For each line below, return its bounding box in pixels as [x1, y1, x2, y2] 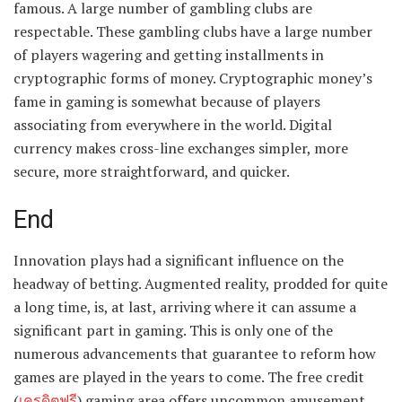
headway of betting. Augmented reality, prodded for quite [13, 273, 388, 293]
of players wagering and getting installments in [13, 45, 324, 66]
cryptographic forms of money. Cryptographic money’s [13, 68, 372, 89]
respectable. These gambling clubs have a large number [13, 22, 372, 42]
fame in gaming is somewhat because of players [13, 92, 320, 112]
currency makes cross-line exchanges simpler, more [13, 138, 348, 159]
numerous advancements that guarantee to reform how [13, 343, 376, 363]
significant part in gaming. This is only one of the [13, 319, 333, 340]
